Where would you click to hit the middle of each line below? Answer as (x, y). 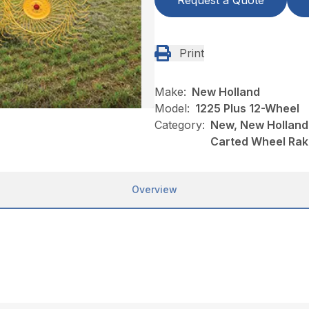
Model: (172, 108)
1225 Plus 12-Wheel (247, 108)
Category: (180, 125)
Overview (154, 189)
